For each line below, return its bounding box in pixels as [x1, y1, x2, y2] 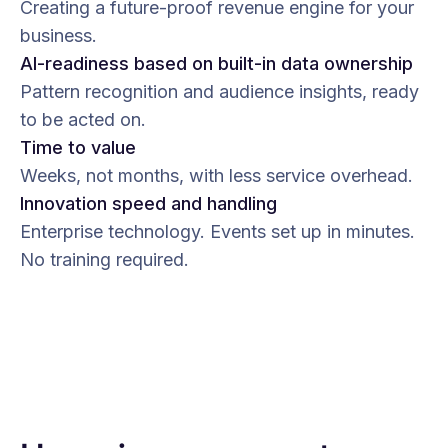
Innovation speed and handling [20, 192, 277, 214]
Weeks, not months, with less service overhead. [20, 164, 413, 186]
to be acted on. [20, 108, 146, 130]
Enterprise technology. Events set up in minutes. [20, 220, 415, 242]
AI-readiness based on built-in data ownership [20, 52, 413, 74]
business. [20, 24, 97, 46]
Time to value [20, 136, 136, 158]
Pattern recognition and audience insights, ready [20, 80, 419, 102]
